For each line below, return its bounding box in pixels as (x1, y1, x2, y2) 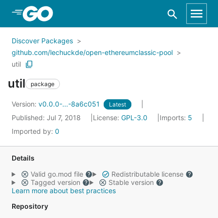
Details (12, 154, 35, 162)
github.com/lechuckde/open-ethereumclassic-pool (12, 48, 173, 56)
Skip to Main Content (19, 8, 98, 18)
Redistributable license (109, 170, 185, 178)
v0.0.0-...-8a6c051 (38, 100, 102, 108)
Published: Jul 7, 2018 (12, 113, 83, 122)
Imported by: (12, 127, 55, 135)
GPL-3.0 (121, 113, 147, 122)
